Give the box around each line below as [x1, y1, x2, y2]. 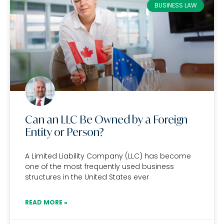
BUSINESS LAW [154, 1, 197, 10]
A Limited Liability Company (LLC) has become [25, 151, 191, 161]
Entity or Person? [25, 125, 104, 138]
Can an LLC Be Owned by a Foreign [25, 113, 187, 126]
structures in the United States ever [25, 172, 149, 182]
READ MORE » [25, 198, 67, 206]
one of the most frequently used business [25, 161, 174, 171]
